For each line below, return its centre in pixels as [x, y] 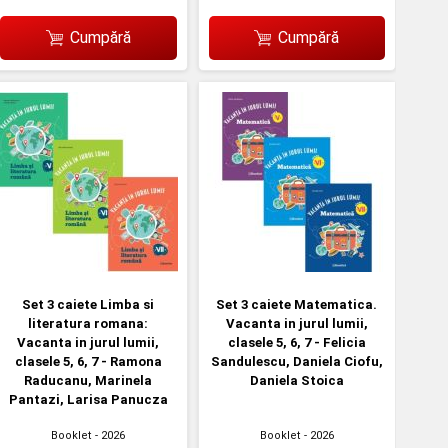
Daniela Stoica [296, 381]
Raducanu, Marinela [88, 381]
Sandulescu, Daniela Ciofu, [296, 362]
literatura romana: [88, 324]
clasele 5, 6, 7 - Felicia [296, 343]
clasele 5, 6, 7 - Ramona [88, 362]
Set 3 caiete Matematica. [297, 305]
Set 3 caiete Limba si [88, 305]
